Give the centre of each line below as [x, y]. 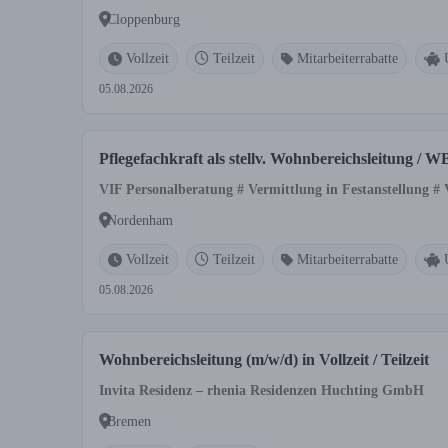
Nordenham [140, 220]
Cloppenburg [143, 19]
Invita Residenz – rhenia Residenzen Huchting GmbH [261, 390]
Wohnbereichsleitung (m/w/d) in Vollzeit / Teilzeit [264, 359]
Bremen [129, 421]
